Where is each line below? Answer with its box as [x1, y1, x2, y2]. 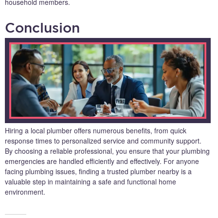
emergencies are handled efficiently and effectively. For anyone [5, 156, 199, 166]
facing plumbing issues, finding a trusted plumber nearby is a [5, 166, 192, 176]
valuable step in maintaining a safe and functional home [5, 176, 176, 186]
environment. [5, 186, 45, 197]
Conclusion [5, 19, 80, 35]
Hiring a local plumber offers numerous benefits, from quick [5, 125, 186, 135]
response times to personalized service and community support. [5, 135, 201, 145]
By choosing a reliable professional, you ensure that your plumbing [5, 145, 210, 156]
